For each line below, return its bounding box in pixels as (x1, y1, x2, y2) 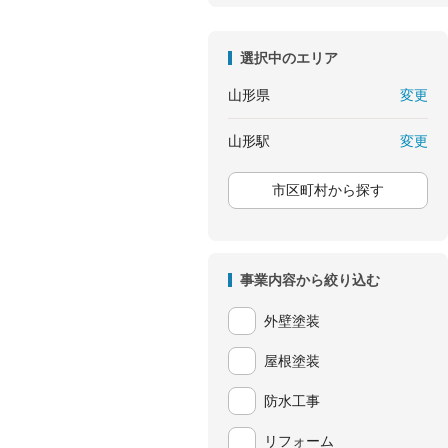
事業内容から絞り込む (239, 272, 380, 288)
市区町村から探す (272, 182, 384, 198)
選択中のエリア (239, 50, 338, 66)
